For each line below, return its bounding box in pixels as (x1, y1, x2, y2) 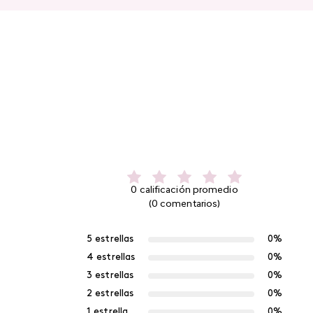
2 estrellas (87, 288, 134, 299)
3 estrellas (87, 270, 134, 281)
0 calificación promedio (131, 184, 238, 196)
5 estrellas (87, 233, 134, 245)
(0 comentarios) (148, 198, 221, 210)
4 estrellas (87, 252, 136, 263)
